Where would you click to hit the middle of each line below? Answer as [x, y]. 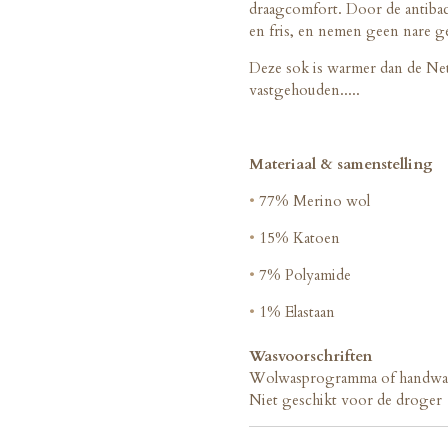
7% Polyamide [303, 275]
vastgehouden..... [304, 90]
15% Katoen [297, 238]
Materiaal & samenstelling [341, 164]
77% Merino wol [312, 201]
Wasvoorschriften [310, 356]
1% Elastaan [295, 312]
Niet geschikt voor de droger [345, 400]
